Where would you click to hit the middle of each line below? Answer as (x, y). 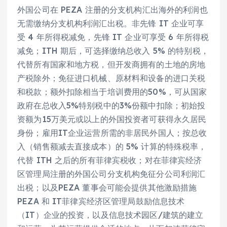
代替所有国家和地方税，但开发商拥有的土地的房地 (111, 64)
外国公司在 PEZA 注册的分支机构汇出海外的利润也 (112, 9)
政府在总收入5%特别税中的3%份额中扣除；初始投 (111, 105)
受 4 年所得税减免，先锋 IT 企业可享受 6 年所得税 (113, 37)
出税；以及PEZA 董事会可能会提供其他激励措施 (107, 187)
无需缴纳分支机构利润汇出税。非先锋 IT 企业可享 (111, 23)
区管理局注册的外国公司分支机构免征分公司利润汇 (111, 174)
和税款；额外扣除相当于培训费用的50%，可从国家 (112, 91)
